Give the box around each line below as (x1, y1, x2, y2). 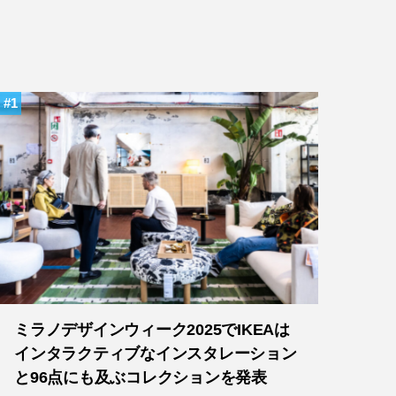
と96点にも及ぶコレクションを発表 (14, 369, 267, 386)
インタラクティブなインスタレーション (14, 345, 297, 362)
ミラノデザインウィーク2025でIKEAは (14, 321, 290, 339)
